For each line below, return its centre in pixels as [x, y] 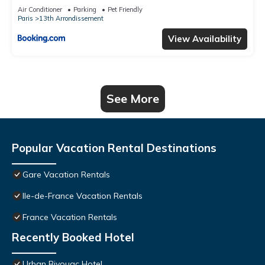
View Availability [205, 38]
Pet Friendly [125, 9]
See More [132, 98]
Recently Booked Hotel [73, 237]
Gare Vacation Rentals [66, 174]
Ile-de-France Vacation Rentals [83, 195]
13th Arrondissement [71, 18]
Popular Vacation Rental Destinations [114, 148]
